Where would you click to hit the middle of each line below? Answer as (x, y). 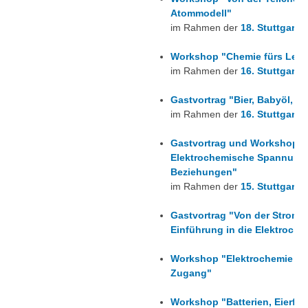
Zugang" (191, 273)
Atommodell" (201, 13)
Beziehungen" (203, 172)
